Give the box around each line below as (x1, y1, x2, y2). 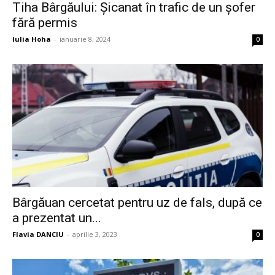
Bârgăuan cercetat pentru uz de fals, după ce (12, 195, 262, 211)
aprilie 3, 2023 (72, 230, 117, 239)
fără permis (12, 15, 77, 30)
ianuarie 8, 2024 (60, 34, 110, 44)
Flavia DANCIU (12, 230, 64, 239)
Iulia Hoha (12, 34, 51, 44)
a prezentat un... (12, 211, 101, 226)
